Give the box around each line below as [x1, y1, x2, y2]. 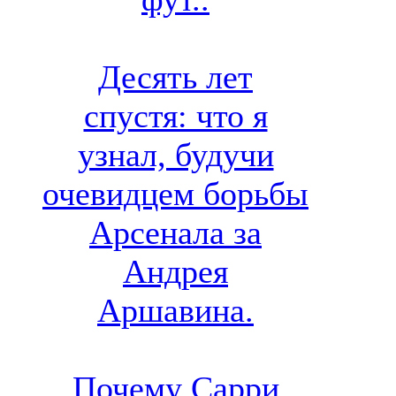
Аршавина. [97, 292, 254, 330]
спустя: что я [83, 97, 268, 135]
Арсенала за [89, 214, 262, 252]
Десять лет [98, 58, 253, 96]
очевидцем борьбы [42, 175, 308, 213]
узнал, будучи [77, 136, 274, 174]
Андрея [123, 253, 228, 291]
